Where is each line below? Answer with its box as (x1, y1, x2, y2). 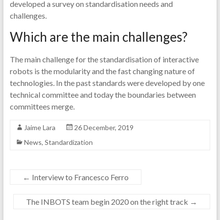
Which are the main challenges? (9, 29, 188, 45)
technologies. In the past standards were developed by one (9, 78, 205, 87)
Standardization (44, 138, 93, 146)
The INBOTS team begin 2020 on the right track (26, 197, 190, 206)
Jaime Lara (24, 123, 55, 132)
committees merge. (9, 102, 75, 111)
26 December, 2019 (74, 123, 134, 132)
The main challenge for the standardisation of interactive (9, 55, 199, 64)
